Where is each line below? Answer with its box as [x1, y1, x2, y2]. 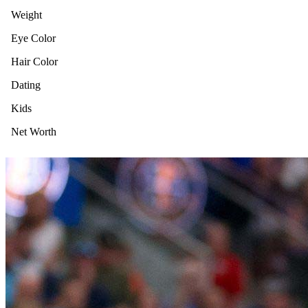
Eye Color [11, 32, 56, 44]
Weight [11, 8, 42, 21]
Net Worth [11, 125, 56, 137]
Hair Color [11, 55, 58, 67]
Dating [11, 78, 41, 91]
